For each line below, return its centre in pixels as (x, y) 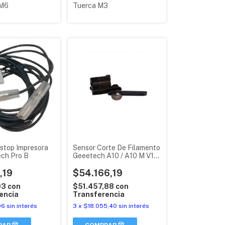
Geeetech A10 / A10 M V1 (113, 156)
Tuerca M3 (90, 6)
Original (85, 164)
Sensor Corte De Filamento (116, 148)
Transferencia (98, 195)
